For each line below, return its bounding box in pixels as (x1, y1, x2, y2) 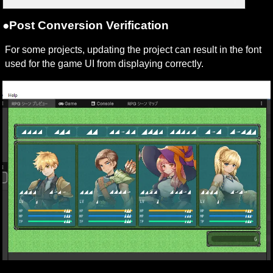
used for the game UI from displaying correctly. (5, 58, 204, 69)
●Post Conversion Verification (2, 19, 169, 32)
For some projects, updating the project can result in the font (5, 44, 262, 55)
